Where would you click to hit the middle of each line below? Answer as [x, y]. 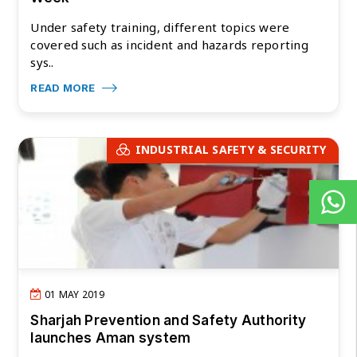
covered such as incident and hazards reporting [169, 44]
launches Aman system [111, 338]
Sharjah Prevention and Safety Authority [169, 321]
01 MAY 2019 [73, 295]
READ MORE [64, 87]
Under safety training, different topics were [160, 27]
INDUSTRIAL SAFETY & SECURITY [231, 149]
